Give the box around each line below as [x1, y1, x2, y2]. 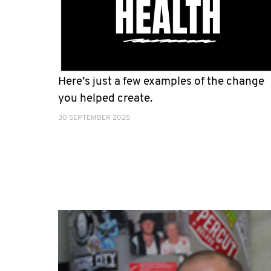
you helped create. [58, 93, 152, 105]
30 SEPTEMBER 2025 [58, 114, 131, 122]
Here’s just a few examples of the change [58, 76, 264, 88]
